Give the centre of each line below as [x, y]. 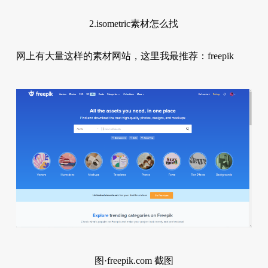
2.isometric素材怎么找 [134, 23]
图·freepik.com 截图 [134, 260]
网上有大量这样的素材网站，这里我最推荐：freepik [125, 56]
